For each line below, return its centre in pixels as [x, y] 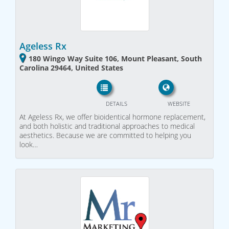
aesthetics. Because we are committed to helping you [105, 135]
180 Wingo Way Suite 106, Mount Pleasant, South [115, 59]
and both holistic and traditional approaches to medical [107, 126]
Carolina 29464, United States [71, 68]
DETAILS [116, 103]
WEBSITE [179, 103]
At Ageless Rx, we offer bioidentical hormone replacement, [112, 117]
